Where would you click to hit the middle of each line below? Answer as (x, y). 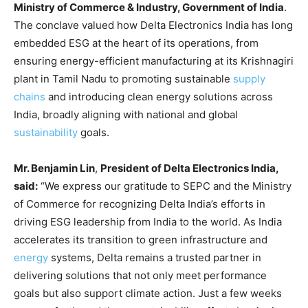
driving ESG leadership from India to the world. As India (148, 221)
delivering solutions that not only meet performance (140, 275)
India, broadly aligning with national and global (126, 114)
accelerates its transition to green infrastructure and (141, 239)
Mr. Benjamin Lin (54, 168)
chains (30, 96)
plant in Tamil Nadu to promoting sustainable (123, 78)
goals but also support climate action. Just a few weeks (148, 293)
